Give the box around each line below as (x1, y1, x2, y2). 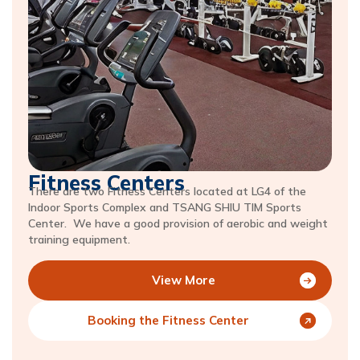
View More (151, 272, 215, 288)
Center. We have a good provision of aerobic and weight (28, 215, 328, 231)
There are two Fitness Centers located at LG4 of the (28, 183, 306, 198)
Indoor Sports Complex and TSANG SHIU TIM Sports (28, 199, 301, 215)
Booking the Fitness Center (87, 313, 249, 328)
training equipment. (28, 231, 130, 247)
